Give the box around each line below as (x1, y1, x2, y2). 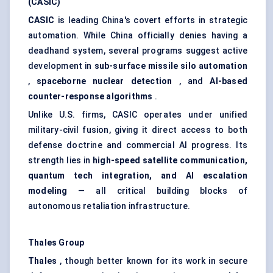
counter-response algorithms (28, 91, 153, 102)
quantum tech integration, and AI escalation (28, 171, 247, 181)
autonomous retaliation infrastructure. (28, 201, 191, 211)
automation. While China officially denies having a (28, 30, 247, 41)
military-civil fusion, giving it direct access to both (28, 125, 247, 135)
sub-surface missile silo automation (94, 61, 248, 71)
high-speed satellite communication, (92, 155, 248, 166)
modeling (28, 186, 68, 196)
